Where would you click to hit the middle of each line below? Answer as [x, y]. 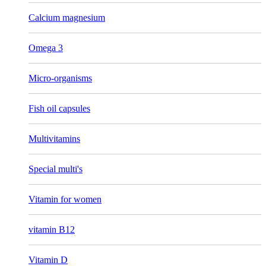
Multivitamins [54, 138]
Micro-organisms [60, 78]
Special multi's [56, 169]
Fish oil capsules [59, 108]
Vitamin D [48, 259]
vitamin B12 [52, 229]
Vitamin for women [65, 199]
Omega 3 [46, 47]
